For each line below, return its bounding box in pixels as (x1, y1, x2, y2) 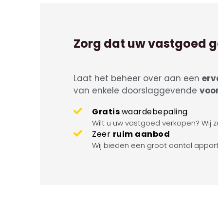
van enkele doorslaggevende (73, 84, 200, 96)
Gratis (92, 106, 122, 117)
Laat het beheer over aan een (73, 72, 202, 84)
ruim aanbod (112, 128, 170, 140)
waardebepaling (121, 106, 188, 117)
